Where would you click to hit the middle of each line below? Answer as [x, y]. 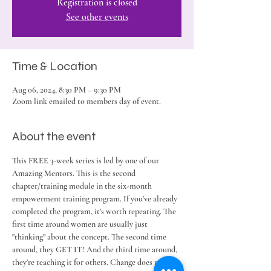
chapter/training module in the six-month [83, 186]
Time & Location [55, 66]
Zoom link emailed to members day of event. [87, 101]
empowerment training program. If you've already [96, 199]
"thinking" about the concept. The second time [90, 237]
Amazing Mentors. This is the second [75, 173]
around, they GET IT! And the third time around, [96, 250]
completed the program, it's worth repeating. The [95, 211]
